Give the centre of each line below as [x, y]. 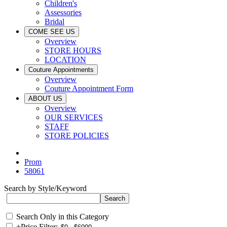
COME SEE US [52, 32]
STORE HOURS [73, 50]
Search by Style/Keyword [45, 188]
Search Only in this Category [63, 217]
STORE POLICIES [77, 136]
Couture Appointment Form [89, 88]
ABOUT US [45, 99]
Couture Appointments [61, 70]
